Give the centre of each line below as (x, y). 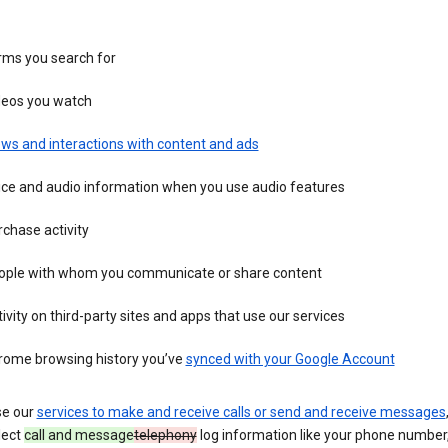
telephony (165, 435)
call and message (78, 435)
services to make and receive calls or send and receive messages (241, 412)
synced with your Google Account (290, 359)
